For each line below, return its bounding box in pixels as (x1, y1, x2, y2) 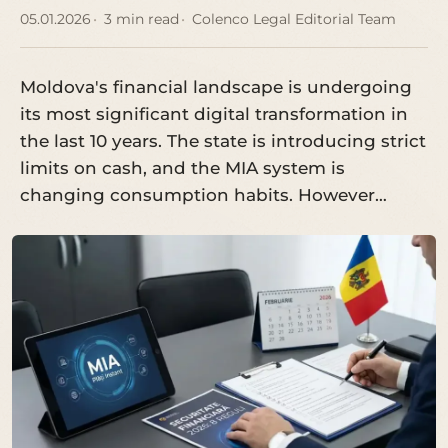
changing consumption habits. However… (20, 185, 387, 205)
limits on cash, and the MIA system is (20, 158, 345, 178)
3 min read (103, 11, 179, 27)
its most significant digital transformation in (20, 104, 408, 124)
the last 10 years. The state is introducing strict (20, 131, 426, 151)
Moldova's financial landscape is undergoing (20, 77, 412, 97)
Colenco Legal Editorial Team (191, 11, 396, 27)
